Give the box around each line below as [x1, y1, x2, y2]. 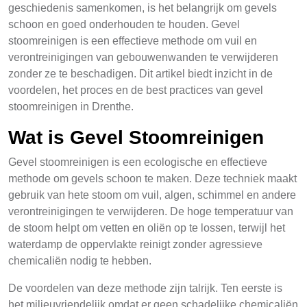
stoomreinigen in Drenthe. [8, 101, 134, 112]
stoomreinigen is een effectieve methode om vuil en [8, 35, 257, 47]
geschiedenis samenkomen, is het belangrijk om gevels [8, 2, 277, 14]
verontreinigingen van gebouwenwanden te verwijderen [8, 51, 278, 63]
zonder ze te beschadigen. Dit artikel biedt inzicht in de [8, 68, 273, 79]
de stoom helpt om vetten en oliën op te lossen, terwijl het [8, 222, 285, 234]
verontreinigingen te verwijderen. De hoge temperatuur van [8, 206, 293, 217]
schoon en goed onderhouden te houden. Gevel [8, 19, 240, 30]
